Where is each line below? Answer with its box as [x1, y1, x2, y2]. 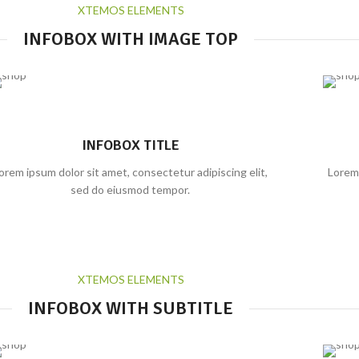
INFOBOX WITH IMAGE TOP [23, 28, 238, 50]
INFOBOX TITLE [81, 136, 179, 154]
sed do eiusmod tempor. [71, 183, 191, 196]
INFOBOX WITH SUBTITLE [28, 297, 233, 319]
